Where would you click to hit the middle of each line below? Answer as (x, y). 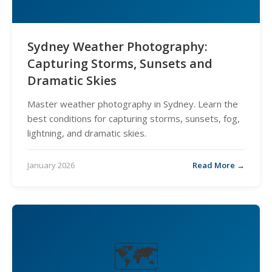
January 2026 (51, 165)
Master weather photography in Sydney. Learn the (133, 104)
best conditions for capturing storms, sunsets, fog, (134, 118)
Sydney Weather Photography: (117, 46)
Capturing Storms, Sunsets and (120, 63)
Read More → (219, 165)
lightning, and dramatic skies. (87, 133)
